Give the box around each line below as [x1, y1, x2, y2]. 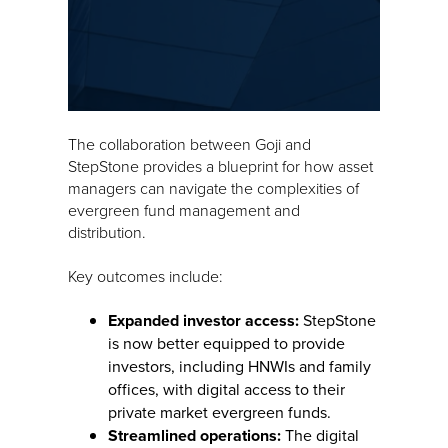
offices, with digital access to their [108, 377, 345, 401]
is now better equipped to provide [108, 331, 345, 355]
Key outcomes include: [68, 264, 223, 287]
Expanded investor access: [108, 308, 299, 332]
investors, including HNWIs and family [108, 354, 371, 378]
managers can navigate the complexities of [68, 176, 359, 199]
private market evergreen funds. [108, 400, 331, 424]
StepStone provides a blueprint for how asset [68, 154, 373, 177]
